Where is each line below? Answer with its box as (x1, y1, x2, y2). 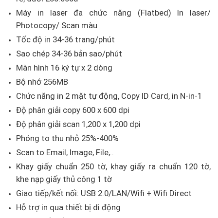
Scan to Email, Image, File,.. (16, 147, 114, 158)
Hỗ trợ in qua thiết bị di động (16, 202, 121, 213)
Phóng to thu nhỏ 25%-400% (16, 133, 119, 144)
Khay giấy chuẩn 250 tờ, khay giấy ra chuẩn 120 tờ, (16, 162, 211, 172)
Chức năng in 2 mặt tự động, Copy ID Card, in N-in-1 (16, 91, 202, 101)
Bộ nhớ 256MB (16, 77, 69, 87)
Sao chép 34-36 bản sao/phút (16, 49, 123, 59)
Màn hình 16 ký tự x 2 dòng (16, 63, 113, 73)
